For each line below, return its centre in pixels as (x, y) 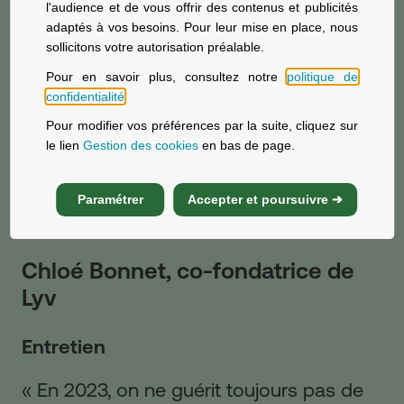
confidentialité (86, 96)
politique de (322, 76)
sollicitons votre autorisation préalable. (156, 47)
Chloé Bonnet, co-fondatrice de (188, 271)
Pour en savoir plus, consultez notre (166, 76)
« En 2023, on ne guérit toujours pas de (193, 390)
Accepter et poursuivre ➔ (265, 199)
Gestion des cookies (141, 146)
